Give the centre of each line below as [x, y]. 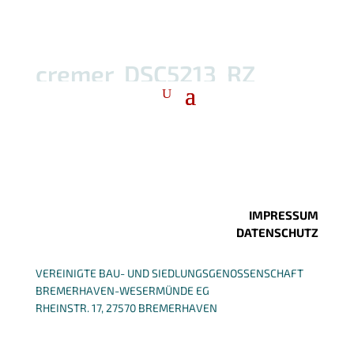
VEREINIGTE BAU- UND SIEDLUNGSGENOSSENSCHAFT [169, 273]
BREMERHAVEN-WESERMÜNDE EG [122, 290]
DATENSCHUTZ [278, 232]
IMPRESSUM [284, 215]
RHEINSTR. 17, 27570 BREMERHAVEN [126, 307]
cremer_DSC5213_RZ [145, 73]
